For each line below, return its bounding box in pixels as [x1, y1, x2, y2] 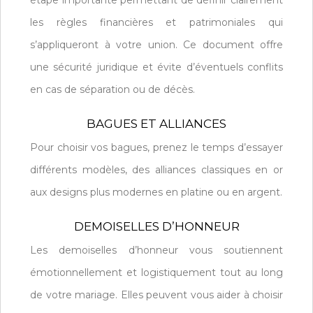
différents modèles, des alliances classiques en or [30, 163, 283, 176]
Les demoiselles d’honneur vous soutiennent [30, 243, 283, 256]
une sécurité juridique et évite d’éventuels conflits [30, 60, 283, 73]
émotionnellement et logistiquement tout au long [30, 265, 283, 279]
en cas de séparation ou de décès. [30, 82, 195, 96]
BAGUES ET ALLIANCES [87, 116, 226, 131]
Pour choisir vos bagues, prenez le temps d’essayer [30, 140, 283, 154]
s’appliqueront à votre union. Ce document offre [30, 38, 283, 51]
